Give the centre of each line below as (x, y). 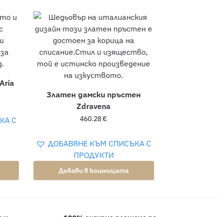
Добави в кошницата (93, 170)
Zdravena (94, 106)
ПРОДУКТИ (93, 155)
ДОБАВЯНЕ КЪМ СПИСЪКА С (100, 143)
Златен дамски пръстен (93, 94)
